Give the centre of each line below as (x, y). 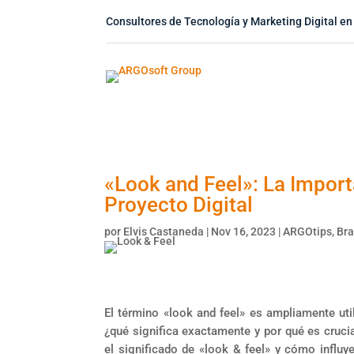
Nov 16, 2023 (243, 231)
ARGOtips (307, 231)
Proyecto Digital (179, 204)
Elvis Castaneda (164, 231)
